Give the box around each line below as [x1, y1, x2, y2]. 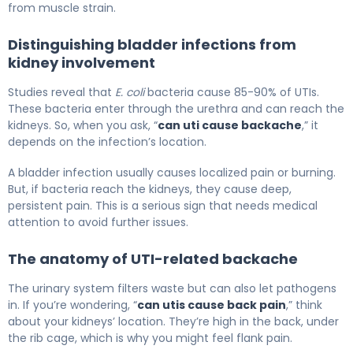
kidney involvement [8, 52, 155, 72]
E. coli [115, 84, 144, 100]
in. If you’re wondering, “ [8, 296, 137, 313]
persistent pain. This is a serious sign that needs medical [8, 197, 318, 214]
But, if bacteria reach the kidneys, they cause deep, [8, 180, 292, 197]
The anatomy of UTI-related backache [8, 248, 298, 269]
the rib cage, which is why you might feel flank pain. [8, 329, 292, 346]
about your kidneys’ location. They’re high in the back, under [8, 313, 339, 329]
